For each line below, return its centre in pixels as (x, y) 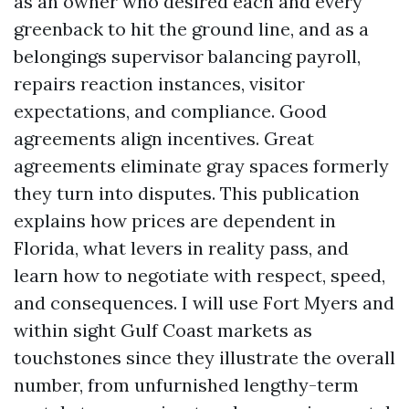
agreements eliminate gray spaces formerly (201, 166)
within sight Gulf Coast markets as (163, 330)
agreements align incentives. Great (164, 138)
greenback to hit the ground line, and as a (191, 29)
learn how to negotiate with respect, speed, (199, 275)
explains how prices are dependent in (175, 220)
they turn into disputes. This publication (187, 193)
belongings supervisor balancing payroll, (187, 56)
